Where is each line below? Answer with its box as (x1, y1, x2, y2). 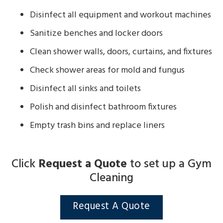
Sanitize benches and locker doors (30, 26, 163, 41)
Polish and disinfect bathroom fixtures (30, 100, 177, 114)
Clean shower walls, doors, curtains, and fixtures (30, 44, 212, 59)
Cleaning (90, 168, 133, 188)
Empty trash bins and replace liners (30, 118, 165, 133)
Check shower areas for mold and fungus (30, 63, 185, 78)
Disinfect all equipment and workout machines (30, 7, 211, 22)
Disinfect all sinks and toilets (30, 81, 141, 96)
